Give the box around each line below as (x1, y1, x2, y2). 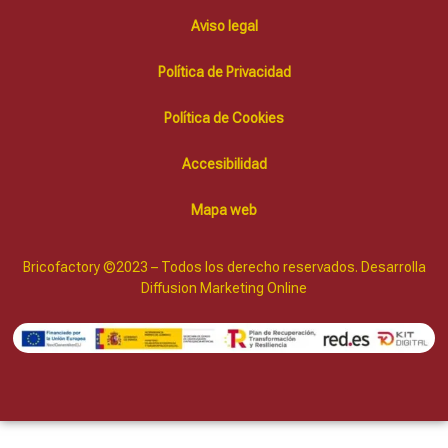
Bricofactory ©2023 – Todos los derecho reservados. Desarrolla (22, 259, 426, 276)
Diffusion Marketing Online (141, 280, 307, 297)
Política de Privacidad (157, 63, 291, 80)
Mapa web (191, 201, 257, 218)
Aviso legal (190, 17, 258, 34)
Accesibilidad (181, 155, 267, 172)
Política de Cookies (164, 109, 284, 126)
